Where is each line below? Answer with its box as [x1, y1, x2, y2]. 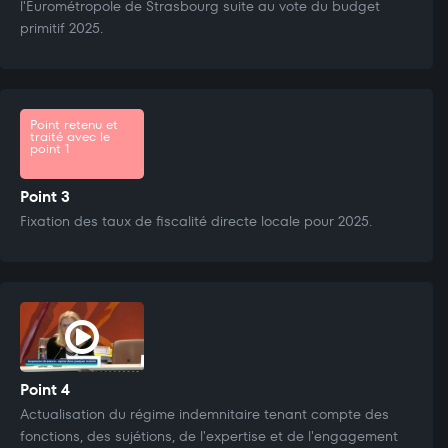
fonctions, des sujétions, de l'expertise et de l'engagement [20, 425, 398, 446]
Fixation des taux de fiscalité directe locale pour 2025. [20, 210, 372, 231]
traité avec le [30, 127, 110, 145]
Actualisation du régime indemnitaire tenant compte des [20, 403, 389, 424]
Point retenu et [30, 115, 118, 133]
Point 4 [20, 378, 70, 400]
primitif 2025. [20, 17, 103, 38]
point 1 [30, 139, 70, 157]
